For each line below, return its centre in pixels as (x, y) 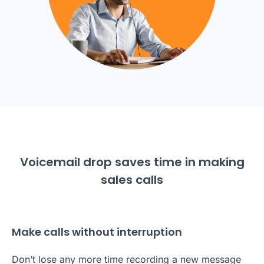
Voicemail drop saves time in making (132, 162)
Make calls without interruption (97, 232)
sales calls (132, 179)
